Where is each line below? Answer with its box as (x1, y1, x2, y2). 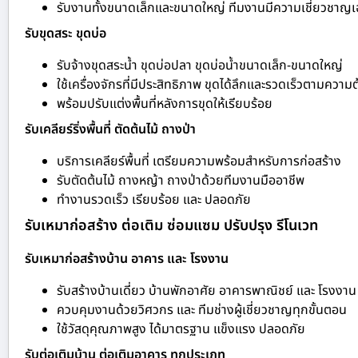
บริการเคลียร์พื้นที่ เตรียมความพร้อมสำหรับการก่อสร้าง (57, 152, 341, 172)
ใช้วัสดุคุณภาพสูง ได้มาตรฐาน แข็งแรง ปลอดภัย (57, 320, 305, 340)
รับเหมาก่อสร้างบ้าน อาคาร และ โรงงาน (25, 249, 229, 269)
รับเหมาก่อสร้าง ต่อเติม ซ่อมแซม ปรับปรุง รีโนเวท (25, 215, 318, 237)
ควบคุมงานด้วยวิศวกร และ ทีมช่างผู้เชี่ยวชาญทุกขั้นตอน (57, 300, 347, 320)
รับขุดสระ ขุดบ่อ (25, 24, 106, 44)
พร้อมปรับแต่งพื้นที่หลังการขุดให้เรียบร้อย (57, 94, 272, 114)
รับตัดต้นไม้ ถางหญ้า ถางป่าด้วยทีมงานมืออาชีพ (57, 171, 304, 191)
